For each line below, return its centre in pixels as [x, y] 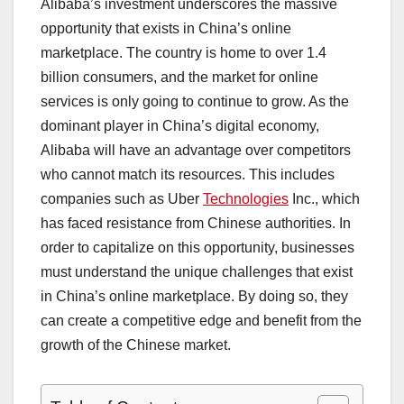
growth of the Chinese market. [136, 344]
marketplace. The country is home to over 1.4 [184, 52]
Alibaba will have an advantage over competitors [196, 150]
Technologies [246, 198]
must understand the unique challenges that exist [197, 271]
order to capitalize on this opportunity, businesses [197, 247]
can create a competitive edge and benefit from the [201, 320]
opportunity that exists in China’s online [166, 28]
